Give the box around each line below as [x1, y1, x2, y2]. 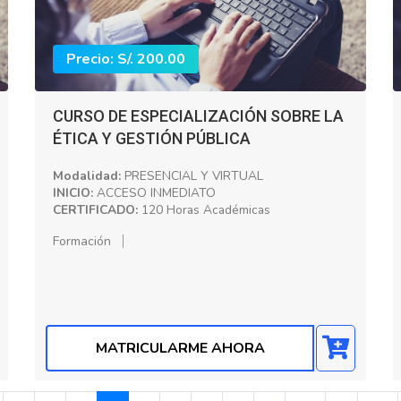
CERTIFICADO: [53, 200, 138, 218]
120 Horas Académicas [138, 200, 270, 218]
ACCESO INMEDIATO [93, 183, 216, 201]
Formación [53, 232, 111, 250]
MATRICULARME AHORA [95, 338, 265, 358]
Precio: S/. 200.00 [66, 48, 185, 69]
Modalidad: [53, 166, 121, 184]
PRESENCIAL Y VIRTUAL [121, 166, 263, 184]
